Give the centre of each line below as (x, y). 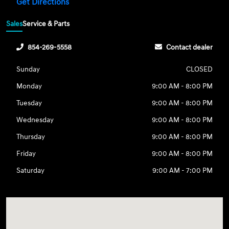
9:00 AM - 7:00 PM (182, 170)
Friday (26, 153)
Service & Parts (46, 24)
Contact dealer (189, 47)
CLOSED (199, 69)
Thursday (31, 136)
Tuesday (29, 103)
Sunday (28, 69)
